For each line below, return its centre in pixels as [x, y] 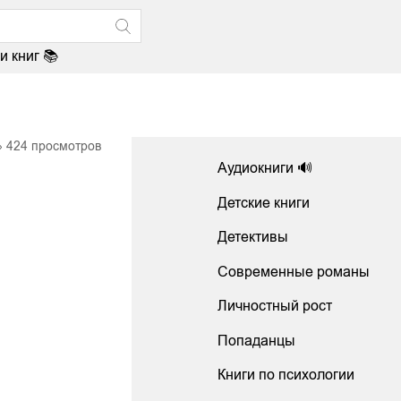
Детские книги [264, 202]
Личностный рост [275, 306]
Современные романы [294, 271]
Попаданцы [257, 340]
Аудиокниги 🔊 [265, 168]
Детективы [253, 237]
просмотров [65, 145]
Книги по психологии [286, 375]
